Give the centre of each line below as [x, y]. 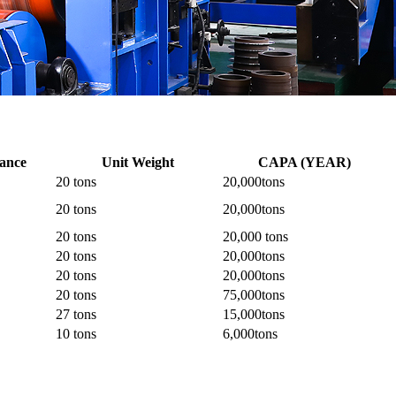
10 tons [76, 334]
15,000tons [254, 315]
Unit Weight [137, 163]
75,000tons [254, 295]
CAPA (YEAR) [305, 163]
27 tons [76, 315]
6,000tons [250, 334]
